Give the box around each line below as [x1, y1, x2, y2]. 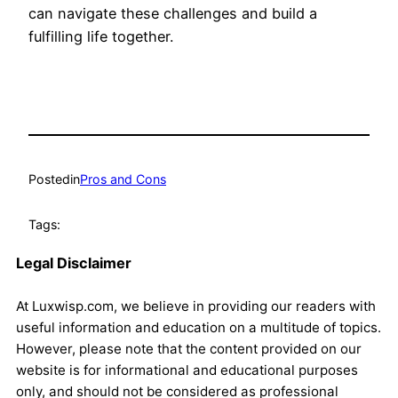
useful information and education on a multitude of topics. [16, 318, 381, 336]
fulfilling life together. [28, 28, 173, 46]
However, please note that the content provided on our [16, 339, 362, 357]
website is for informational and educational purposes [16, 361, 358, 378]
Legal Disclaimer [16, 253, 131, 272]
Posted [28, 171, 70, 187]
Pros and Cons [80, 171, 166, 187]
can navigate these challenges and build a [28, 4, 317, 23]
